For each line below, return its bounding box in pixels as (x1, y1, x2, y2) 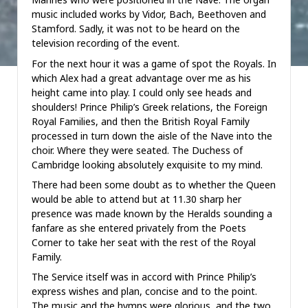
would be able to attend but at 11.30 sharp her (32, 192, 241, 206)
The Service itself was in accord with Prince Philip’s (32, 270, 256, 284)
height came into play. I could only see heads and (32, 85, 252, 99)
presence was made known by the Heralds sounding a (32, 206, 272, 220)
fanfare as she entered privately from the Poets (32, 221, 246, 234)
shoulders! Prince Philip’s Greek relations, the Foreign (32, 100, 267, 113)
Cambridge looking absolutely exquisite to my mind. (32, 157, 263, 171)
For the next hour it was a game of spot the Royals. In (32, 56, 276, 70)
